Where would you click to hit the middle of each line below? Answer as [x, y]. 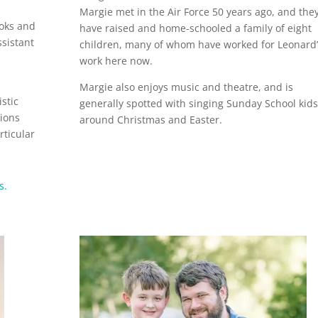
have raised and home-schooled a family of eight [195, 28]
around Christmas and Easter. [150, 119]
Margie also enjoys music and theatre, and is [186, 87]
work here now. [116, 60]
